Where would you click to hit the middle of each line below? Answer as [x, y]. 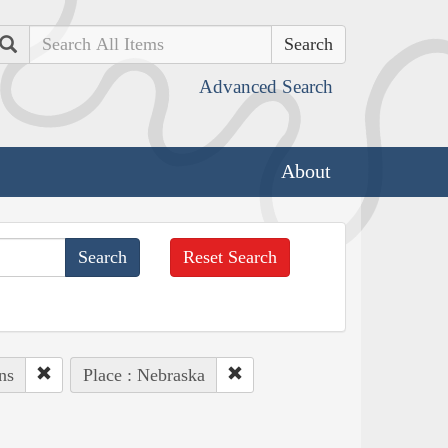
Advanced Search [266, 86]
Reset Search [230, 256]
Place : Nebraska [143, 374]
